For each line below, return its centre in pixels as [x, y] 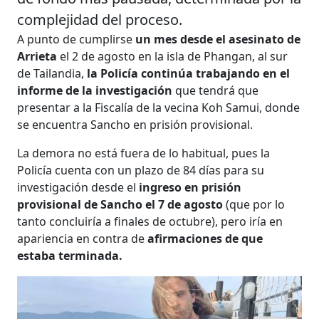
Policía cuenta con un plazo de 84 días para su [141, 170]
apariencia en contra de [83, 238]
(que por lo [254, 204]
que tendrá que [217, 90]
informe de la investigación [96, 90]
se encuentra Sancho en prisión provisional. [135, 124]
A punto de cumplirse [75, 39]
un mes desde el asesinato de [217, 39]
